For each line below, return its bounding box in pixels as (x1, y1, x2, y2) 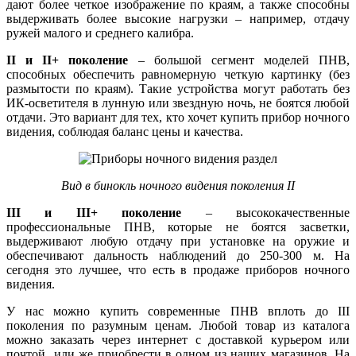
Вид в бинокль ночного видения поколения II (61, 179, 295, 193)
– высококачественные (181, 206, 350, 220)
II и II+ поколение (6, 53, 129, 68)
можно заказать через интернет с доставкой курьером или (6, 333, 350, 347)
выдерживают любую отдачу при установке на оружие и (6, 234, 350, 249)
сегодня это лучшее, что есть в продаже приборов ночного (6, 263, 350, 277)
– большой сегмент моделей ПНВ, (128, 53, 350, 68)
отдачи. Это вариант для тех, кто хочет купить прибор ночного (6, 110, 350, 125)
